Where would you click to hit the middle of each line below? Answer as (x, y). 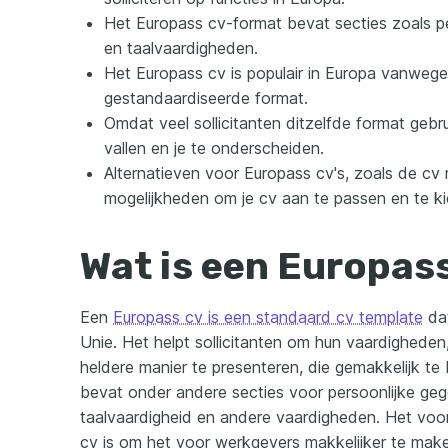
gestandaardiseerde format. (206, 98)
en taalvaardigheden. (181, 48)
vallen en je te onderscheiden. (214, 148)
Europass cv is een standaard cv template (268, 317)
